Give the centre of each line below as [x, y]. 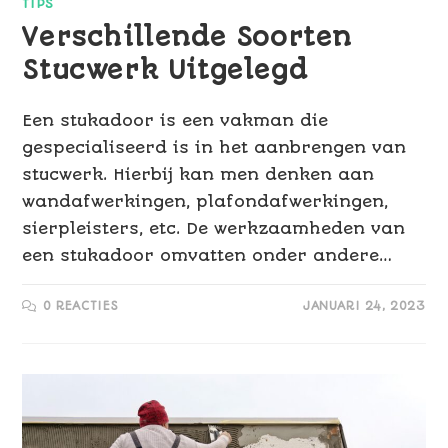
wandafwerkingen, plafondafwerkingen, [205, 202]
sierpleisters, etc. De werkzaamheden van [214, 229]
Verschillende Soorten [187, 37]
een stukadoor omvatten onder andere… [207, 256]
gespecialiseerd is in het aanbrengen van [214, 148]
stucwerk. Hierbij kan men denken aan [198, 175]
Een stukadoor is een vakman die [175, 121]
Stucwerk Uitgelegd [165, 70]
